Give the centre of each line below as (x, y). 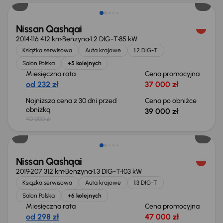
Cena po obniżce (171, 101)
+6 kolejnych (85, 196)
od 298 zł (42, 217)
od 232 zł (42, 84)
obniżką (39, 110)
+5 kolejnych (85, 63)
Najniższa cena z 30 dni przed (71, 101)
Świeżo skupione (53, 123)
